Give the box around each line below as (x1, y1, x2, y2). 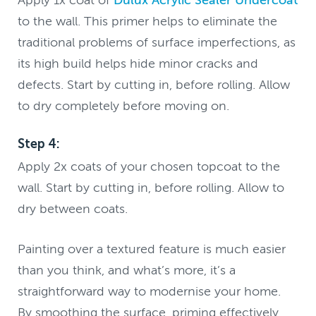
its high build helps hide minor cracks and (18, 56, 259, 71)
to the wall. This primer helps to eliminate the (18, 13, 278, 28)
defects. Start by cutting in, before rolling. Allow (18, 77, 291, 92)
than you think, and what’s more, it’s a (18, 262, 236, 277)
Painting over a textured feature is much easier (18, 241, 286, 256)
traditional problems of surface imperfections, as (18, 35, 296, 49)
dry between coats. (18, 201, 128, 216)
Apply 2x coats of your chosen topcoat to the (18, 159, 281, 174)
